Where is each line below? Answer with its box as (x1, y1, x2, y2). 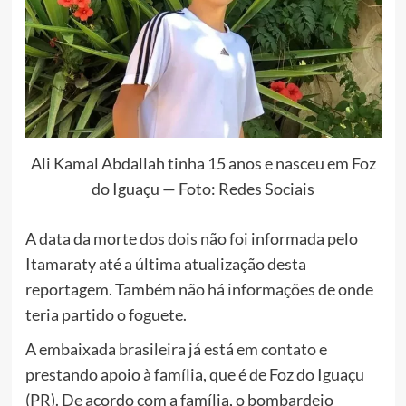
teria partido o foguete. (24, 304, 187, 325)
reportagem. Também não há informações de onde (24, 279, 373, 300)
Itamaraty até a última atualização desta (24, 254, 306, 275)
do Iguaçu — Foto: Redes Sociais (92, 179, 314, 199)
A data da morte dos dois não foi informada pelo (24, 228, 358, 249)
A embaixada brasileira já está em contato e (24, 339, 327, 360)
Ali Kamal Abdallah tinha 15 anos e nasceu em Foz (30, 153, 376, 174)
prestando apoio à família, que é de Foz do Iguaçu (24, 364, 364, 385)
